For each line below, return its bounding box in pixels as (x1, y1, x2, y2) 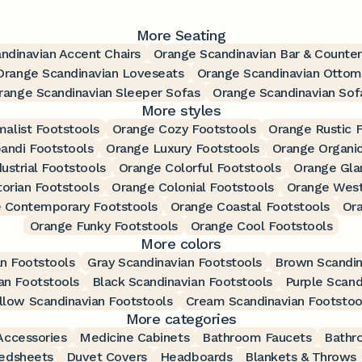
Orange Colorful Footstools (118, 159, 281, 175)
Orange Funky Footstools (29, 217, 178, 234)
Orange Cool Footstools (190, 217, 333, 234)
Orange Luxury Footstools (106, 140, 259, 156)
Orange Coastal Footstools (170, 198, 330, 214)
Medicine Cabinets (79, 329, 190, 345)
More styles (141, 101, 221, 119)
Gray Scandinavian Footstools (87, 254, 263, 270)
